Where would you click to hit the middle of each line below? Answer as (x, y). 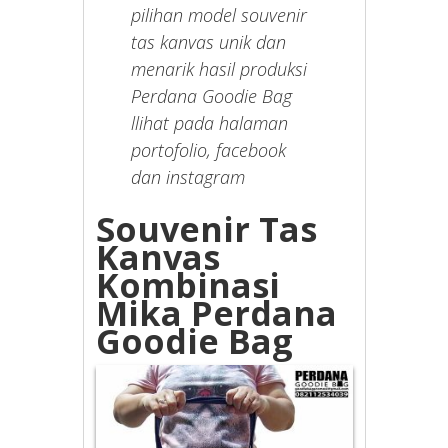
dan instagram (188, 177)
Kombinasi (188, 285)
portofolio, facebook (209, 150)
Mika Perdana (217, 313)
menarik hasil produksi (219, 69)
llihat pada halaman (210, 123)
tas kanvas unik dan (209, 42)
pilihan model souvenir (219, 15)
